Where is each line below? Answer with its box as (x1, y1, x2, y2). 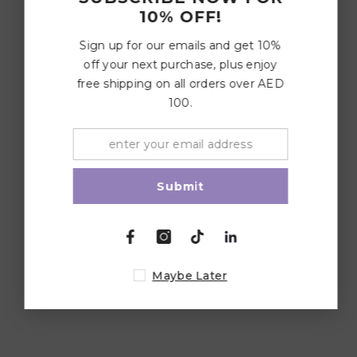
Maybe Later (151, 269, 228, 283)
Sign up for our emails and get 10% (79, 38, 282, 53)
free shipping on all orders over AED (76, 76, 284, 91)
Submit (156, 178, 205, 194)
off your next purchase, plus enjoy (83, 57, 278, 72)
